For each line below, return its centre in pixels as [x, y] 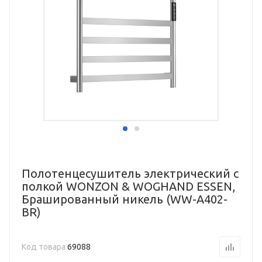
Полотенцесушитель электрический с [130, 173]
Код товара [44, 247]
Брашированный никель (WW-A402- [125, 199]
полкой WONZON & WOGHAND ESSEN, [128, 186]
